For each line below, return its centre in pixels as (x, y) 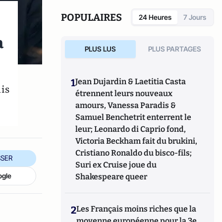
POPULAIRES (92, 17)
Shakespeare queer (111, 177)
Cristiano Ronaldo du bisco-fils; (134, 153)
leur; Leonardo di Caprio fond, (131, 129)
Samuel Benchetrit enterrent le (134, 117)
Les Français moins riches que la (137, 209)
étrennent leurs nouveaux (124, 93)
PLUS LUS (100, 49)
